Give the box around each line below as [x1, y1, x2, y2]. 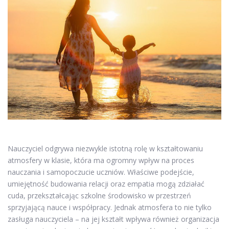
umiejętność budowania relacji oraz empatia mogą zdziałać [8, 178, 204, 189]
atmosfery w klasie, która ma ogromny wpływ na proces [8, 155, 194, 165]
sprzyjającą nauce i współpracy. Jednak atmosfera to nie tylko [8, 202, 212, 212]
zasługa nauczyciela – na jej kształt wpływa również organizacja [8, 214, 219, 224]
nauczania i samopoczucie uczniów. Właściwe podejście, [8, 167, 194, 177]
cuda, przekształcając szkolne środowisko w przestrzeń [8, 190, 191, 200]
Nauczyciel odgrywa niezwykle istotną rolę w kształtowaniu [8, 143, 203, 153]
